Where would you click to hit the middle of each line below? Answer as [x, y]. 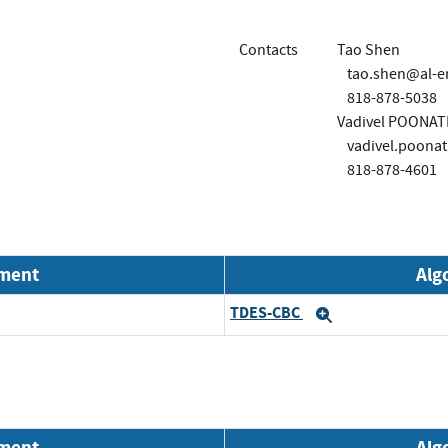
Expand [366, 314]
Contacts [268, 49]
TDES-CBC [266, 313]
